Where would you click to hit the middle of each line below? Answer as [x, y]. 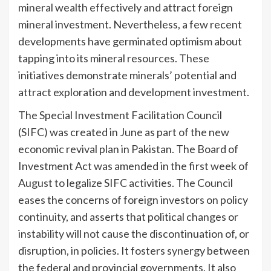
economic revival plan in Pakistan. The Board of [128, 149]
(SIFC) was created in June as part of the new [124, 132]
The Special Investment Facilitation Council [120, 115]
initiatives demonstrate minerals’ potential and [127, 75]
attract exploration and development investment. [135, 92]
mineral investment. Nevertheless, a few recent [130, 24]
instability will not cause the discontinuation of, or [134, 234]
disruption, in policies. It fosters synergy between [134, 251]
